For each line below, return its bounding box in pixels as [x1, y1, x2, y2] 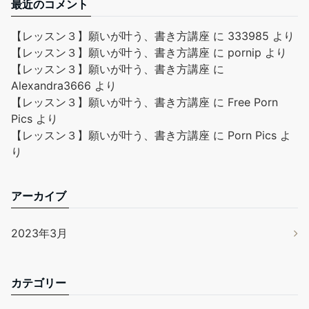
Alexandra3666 [11, 79, 91, 93]
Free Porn [228, 95, 278, 110]
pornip [228, 46, 261, 60]
